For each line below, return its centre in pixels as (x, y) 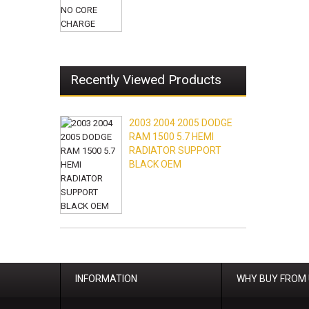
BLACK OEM (155, 164)
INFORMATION (106, 279)
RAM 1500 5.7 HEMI (171, 137)
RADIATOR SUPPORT (175, 150)
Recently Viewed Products (146, 80)
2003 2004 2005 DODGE (181, 123)
